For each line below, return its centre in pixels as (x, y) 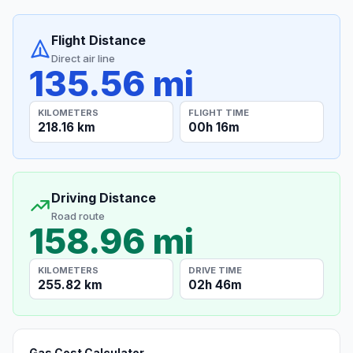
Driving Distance (104, 197)
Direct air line (83, 59)
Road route (78, 216)
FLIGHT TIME (219, 112)
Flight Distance (98, 41)
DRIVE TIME (216, 270)
